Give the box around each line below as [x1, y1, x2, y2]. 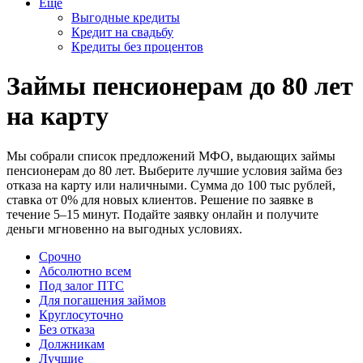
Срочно [39, 249, 81, 263]
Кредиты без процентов [71, 40, 203, 53]
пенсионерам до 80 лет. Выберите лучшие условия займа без [6, 163, 342, 177]
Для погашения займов [39, 293, 166, 307]
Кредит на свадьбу [71, 25, 173, 39]
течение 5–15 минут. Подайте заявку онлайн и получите [6, 207, 318, 221]
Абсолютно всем [39, 263, 131, 278]
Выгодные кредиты [71, 11, 180, 24]
